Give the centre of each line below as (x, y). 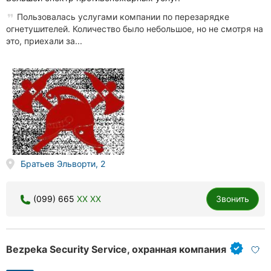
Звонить (233, 198)
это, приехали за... (44, 41)
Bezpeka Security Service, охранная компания (116, 249)
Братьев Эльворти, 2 (63, 163)
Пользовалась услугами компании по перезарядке (122, 17)
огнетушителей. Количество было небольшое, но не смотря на (135, 29)
